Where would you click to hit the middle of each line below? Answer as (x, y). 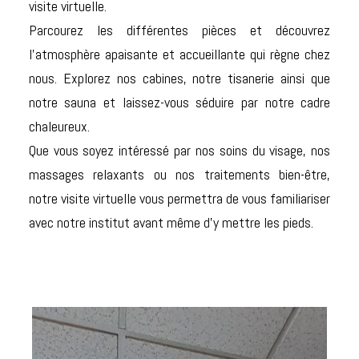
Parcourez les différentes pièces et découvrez (179, 30)
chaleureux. (59, 127)
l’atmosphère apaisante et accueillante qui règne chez (179, 54)
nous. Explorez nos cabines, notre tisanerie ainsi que (179, 79)
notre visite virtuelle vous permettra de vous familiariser (179, 199)
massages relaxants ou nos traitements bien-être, (179, 175)
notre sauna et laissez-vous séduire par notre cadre (179, 103)
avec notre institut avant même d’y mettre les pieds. (171, 223)
